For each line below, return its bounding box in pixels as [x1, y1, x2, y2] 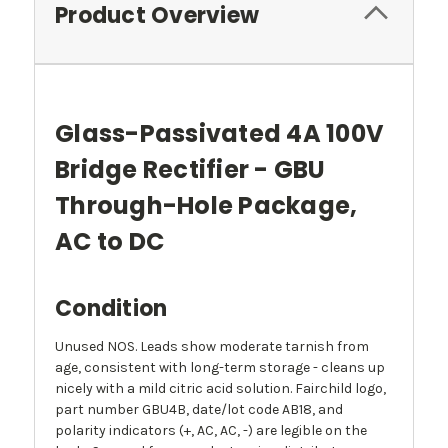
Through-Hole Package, [55, 189, 358, 223]
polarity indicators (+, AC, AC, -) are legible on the [55, 422, 367, 440]
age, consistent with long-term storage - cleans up [55, 359, 385, 377]
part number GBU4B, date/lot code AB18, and [55, 401, 343, 419]
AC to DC [55, 225, 164, 259]
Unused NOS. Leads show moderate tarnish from [55, 338, 369, 356]
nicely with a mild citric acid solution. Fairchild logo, [55, 380, 386, 398]
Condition [55, 293, 168, 325]
